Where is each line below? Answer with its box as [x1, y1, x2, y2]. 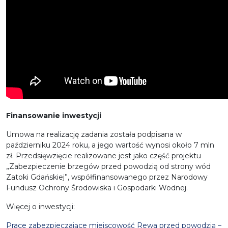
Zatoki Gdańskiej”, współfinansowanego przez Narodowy [6, 173, 208, 182]
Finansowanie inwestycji [6, 111, 101, 121]
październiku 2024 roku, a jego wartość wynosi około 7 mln [6, 140, 214, 150]
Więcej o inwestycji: [6, 202, 75, 212]
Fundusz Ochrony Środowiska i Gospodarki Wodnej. [6, 183, 188, 193]
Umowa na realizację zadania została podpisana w [6, 130, 182, 139]
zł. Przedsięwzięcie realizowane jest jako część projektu [6, 151, 201, 161]
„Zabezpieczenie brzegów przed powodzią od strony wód [6, 162, 211, 172]
